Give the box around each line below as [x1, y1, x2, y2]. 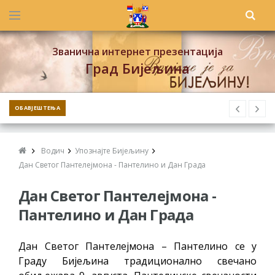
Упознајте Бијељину [75, 145, 149, 156]
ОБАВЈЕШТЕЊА [15, 104, 60, 112]
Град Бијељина [85, 59, 190, 77]
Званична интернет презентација [52, 45, 223, 58]
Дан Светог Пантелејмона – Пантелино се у [18, 239, 257, 253]
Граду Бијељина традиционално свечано [18, 254, 257, 268]
